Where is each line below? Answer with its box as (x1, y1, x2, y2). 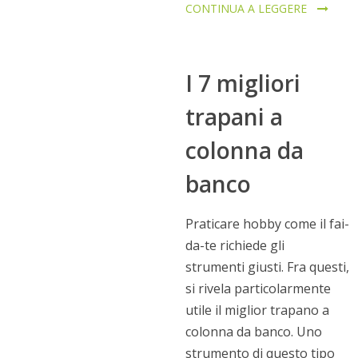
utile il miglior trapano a (185, 301, 329, 319)
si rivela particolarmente (185, 280, 331, 297)
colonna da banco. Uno (185, 323, 322, 340)
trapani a (185, 101, 283, 132)
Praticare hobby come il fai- (185, 215, 349, 233)
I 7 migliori (185, 68, 300, 98)
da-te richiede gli (185, 237, 284, 254)
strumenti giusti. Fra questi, (185, 258, 349, 276)
